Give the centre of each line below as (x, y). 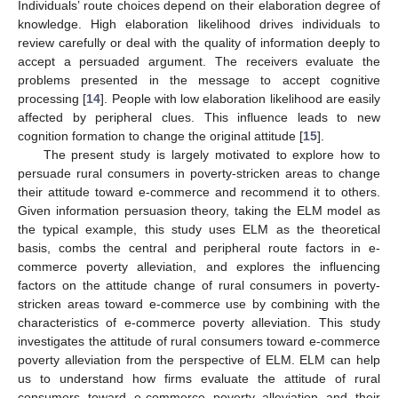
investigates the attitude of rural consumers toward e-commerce (199, 341)
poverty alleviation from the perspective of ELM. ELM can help (199, 359)
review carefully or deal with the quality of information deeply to (199, 42)
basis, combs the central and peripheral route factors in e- (199, 247)
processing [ (52, 98)
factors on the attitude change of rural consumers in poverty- (199, 285)
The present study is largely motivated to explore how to (211, 154)
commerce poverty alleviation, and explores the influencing (199, 266)
